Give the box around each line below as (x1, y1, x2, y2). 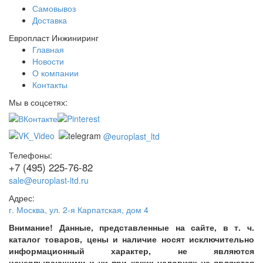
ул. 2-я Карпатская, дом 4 (49, 203, 149, 215)
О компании (32, 67, 79, 79)
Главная (32, 43, 64, 56)
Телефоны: (9, 149, 52, 161)
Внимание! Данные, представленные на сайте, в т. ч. (9, 221, 254, 233)
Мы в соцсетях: (9, 96, 68, 109)
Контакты (32, 79, 68, 91)
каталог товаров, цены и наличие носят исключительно (9, 232, 254, 245)
